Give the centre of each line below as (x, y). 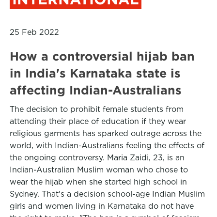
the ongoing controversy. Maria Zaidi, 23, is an (97, 158)
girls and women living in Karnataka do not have (102, 206)
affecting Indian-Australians (96, 90)
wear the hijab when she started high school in (98, 182)
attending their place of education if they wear (98, 121)
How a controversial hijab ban (102, 56)
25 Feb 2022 (34, 32)
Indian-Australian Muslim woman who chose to (99, 170)
